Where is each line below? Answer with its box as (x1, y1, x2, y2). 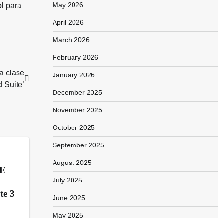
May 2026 (52, 1, 83, 9)
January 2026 (52, 71, 95, 79)
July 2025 (52, 176, 82, 184)
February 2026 (52, 54, 98, 61)
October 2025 (52, 124, 95, 131)
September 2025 (52, 141, 104, 149)
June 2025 (52, 194, 85, 201)
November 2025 (52, 106, 102, 114)
